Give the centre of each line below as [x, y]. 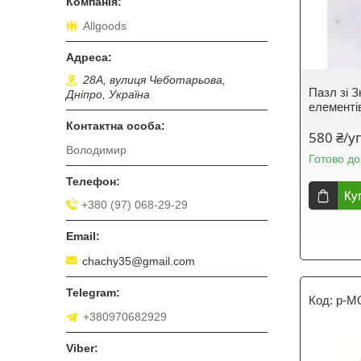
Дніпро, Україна [108, 95]
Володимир [96, 150]
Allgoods [105, 26]
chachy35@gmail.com [139, 261]
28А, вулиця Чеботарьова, [154, 80]
